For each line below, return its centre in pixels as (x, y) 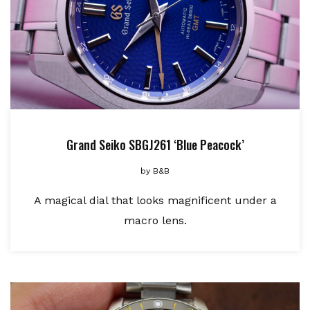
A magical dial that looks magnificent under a (155, 201)
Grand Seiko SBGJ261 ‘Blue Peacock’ (155, 145)
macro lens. (155, 221)
